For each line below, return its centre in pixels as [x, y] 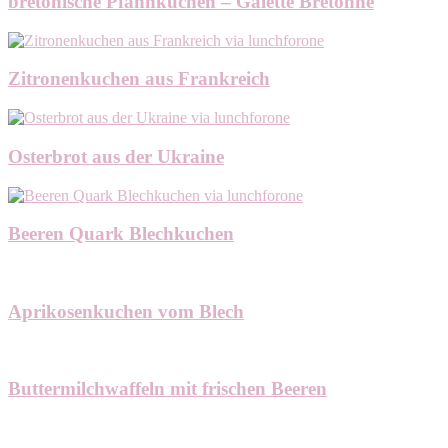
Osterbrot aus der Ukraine [116, 156]
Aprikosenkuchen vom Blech [126, 311]
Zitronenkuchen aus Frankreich [139, 79]
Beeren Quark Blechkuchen [121, 234]
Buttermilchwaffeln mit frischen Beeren [167, 389]
